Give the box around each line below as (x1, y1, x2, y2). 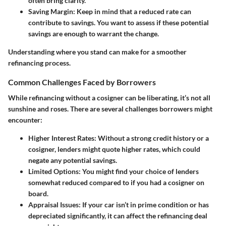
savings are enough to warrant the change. (28, 29, 159, 38)
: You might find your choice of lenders (79, 166, 199, 176)
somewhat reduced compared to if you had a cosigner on (28, 178, 204, 187)
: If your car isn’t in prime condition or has (79, 200, 209, 209)
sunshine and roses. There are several (8, 104, 125, 113)
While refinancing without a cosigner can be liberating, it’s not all (8, 93, 210, 102)
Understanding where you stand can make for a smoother (8, 47, 187, 56)
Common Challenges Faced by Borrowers (8, 77, 156, 87)
